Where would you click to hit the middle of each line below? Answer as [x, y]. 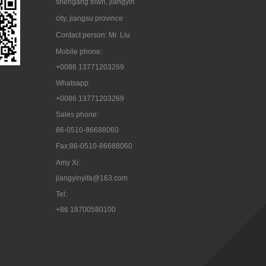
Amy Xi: [68, 163]
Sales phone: [77, 115]
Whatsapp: [73, 83]
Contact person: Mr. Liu [93, 35]
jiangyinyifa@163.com [92, 178]
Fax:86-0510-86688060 [94, 146]
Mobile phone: [79, 52]
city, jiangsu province [89, 18]
